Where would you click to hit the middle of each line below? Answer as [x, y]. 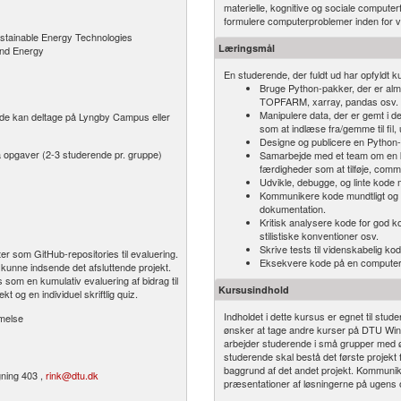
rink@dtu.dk [72, 375]
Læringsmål [247, 48]
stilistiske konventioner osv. [319, 235]
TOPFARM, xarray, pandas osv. [329, 101]
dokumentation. [293, 209]
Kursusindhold [254, 290]
